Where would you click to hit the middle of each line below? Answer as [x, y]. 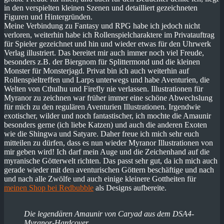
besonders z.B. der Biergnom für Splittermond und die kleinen [102, 62]
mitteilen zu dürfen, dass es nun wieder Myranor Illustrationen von [108, 143]
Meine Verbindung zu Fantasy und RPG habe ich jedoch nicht [102, 26]
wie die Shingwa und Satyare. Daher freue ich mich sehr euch [101, 134]
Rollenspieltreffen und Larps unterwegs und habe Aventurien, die [107, 80]
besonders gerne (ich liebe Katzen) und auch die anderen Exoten [105, 125]
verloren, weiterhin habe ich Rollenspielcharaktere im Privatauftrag [109, 35]
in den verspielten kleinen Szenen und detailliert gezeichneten [101, 8]
